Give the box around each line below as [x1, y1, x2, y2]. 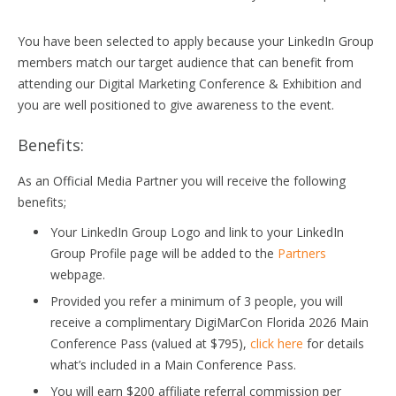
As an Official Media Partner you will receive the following [18, 172, 346, 189]
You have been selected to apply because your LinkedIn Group [18, 33, 374, 49]
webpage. [50, 266, 105, 283]
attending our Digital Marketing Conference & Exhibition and [18, 75, 362, 92]
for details [303, 335, 364, 352]
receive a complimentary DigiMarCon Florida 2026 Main [50, 314, 369, 331]
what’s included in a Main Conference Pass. [50, 356, 296, 373]
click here [250, 335, 303, 352]
